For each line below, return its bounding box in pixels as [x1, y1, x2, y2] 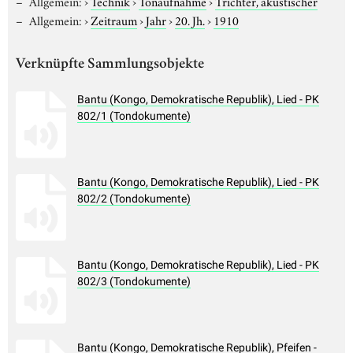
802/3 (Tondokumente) [77, 275, 191, 288]
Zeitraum [90, 10, 137, 28]
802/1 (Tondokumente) [77, 110, 191, 123]
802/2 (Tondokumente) [77, 192, 191, 206]
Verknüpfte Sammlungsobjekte [16, 57, 204, 72]
